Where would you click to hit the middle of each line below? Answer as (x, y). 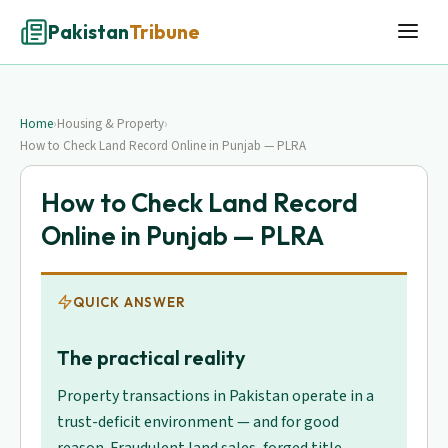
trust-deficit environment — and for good (198, 422)
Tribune (164, 32)
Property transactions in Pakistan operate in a (215, 396)
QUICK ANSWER (129, 302)
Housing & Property (110, 124)
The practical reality (151, 357)
